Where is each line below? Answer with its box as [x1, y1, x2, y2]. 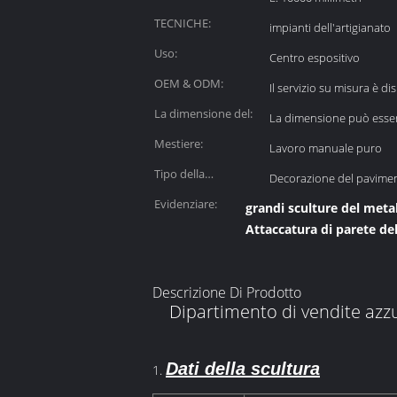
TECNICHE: [154, 15, 211, 31]
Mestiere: [154, 136, 203, 152]
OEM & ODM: [154, 75, 223, 91]
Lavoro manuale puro [269, 140, 382, 156]
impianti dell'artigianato [269, 19, 391, 35]
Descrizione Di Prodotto [152, 283, 301, 302]
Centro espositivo [269, 50, 360, 66]
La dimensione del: [154, 105, 253, 121]
